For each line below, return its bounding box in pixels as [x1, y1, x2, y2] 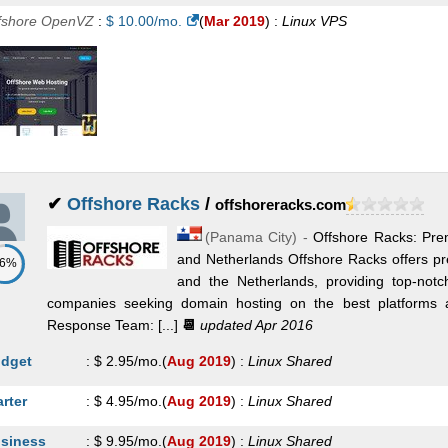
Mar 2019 [203, 13, 265, 29]
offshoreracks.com [214, 196, 346, 213]
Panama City [209, 229, 292, 245]
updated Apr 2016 [195, 317, 313, 333]
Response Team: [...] [46, 317, 178, 333]
